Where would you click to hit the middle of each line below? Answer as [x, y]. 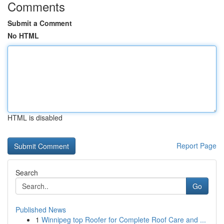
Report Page [196, 145]
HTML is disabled [35, 117]
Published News [41, 209]
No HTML [23, 35]
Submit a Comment [40, 23]
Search [27, 172]
